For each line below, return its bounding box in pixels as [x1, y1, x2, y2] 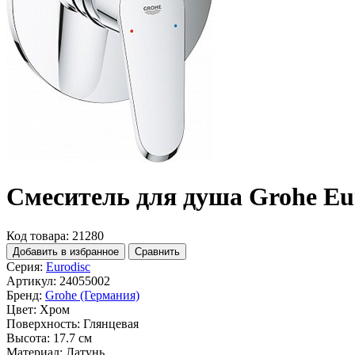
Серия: [6, 259, 43, 273]
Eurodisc [46, 259, 90, 273]
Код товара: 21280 [6, 228, 104, 242]
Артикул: [6, 273, 56, 288]
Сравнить [135, 245, 180, 258]
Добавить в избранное [13, 245, 119, 258]
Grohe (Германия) [45, 288, 139, 302]
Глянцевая [83, 316, 139, 330]
